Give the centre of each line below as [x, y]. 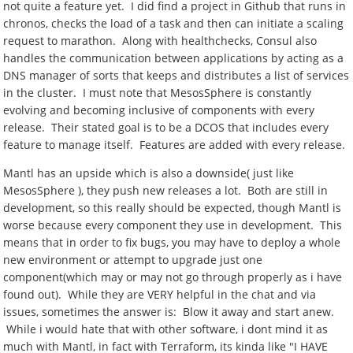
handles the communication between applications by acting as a [174, 58]
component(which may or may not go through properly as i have [173, 277]
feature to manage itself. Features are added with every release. [175, 145]
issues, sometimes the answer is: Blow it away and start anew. [169, 312]
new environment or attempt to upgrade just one [133, 260]
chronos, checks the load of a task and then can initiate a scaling [174, 23]
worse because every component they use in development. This [173, 225]
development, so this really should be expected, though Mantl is [173, 208]
